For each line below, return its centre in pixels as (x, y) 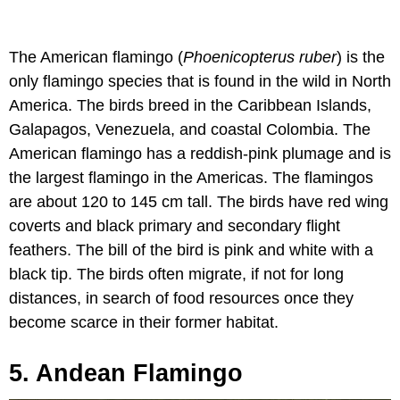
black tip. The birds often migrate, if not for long (176, 274)
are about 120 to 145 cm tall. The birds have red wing (199, 201)
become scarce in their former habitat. (144, 322)
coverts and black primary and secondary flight (175, 225)
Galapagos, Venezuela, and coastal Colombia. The (190, 129)
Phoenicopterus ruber (260, 57)
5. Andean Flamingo (126, 373)
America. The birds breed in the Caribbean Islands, (190, 105)
